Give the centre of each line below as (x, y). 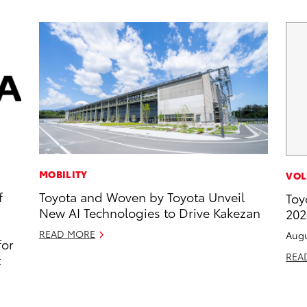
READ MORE (67, 234)
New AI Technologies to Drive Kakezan (150, 212)
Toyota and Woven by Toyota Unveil (142, 197)
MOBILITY (63, 174)
